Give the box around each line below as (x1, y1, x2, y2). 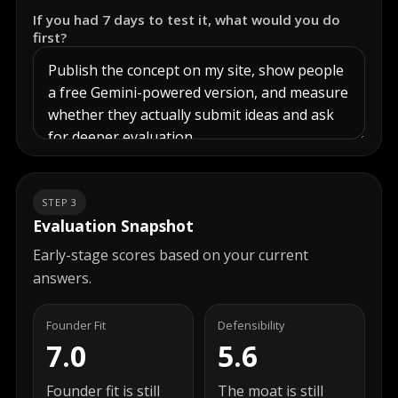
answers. (33, 268, 92, 288)
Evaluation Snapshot (33, 215, 194, 236)
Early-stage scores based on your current (33, 245, 308, 265)
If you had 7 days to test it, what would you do (33, 11, 340, 28)
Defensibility (218, 317, 284, 333)
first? (33, 28, 67, 46)
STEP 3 (42, 195, 78, 209)
